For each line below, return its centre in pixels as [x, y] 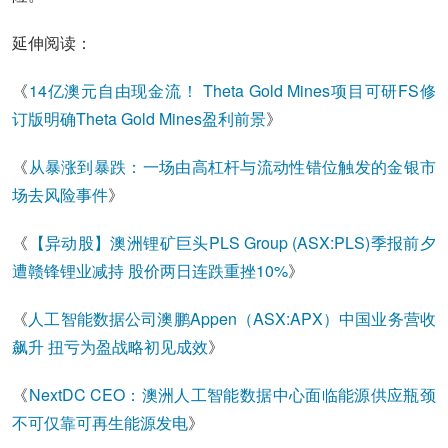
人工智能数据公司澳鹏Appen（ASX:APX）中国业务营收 [232, 318]
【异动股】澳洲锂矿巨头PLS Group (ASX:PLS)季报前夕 [232, 242]
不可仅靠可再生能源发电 [100, 422]
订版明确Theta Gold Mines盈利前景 [139, 118]
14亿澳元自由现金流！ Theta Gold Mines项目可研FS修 [232, 90]
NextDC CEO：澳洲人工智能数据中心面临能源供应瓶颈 [232, 394]
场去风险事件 [60, 194]
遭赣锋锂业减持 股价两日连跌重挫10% [150, 270]
